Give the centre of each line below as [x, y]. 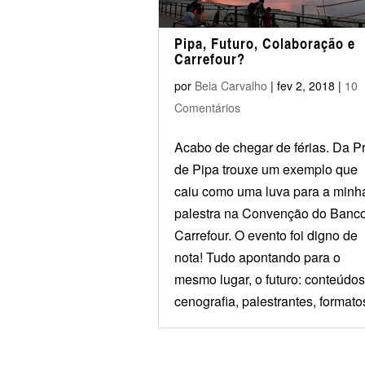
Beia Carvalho [231, 86]
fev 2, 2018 [306, 86]
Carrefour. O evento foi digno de [266, 235]
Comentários [207, 108]
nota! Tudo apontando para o [257, 257]
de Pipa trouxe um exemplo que [266, 169]
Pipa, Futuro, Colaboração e [264, 43]
